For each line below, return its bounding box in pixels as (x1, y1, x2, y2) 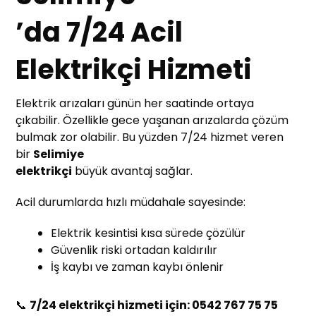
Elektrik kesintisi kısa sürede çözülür (51, 224, 246, 241)
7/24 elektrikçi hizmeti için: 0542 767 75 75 (30, 296, 279, 313)
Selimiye (33, 145, 85, 162)
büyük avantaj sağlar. (72, 162, 193, 179)
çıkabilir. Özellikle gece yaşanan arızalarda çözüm (16, 111, 289, 128)
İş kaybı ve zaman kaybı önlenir (51, 258, 224, 275)
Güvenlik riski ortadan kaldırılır (51, 241, 218, 258)
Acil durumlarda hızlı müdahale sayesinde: (16, 193, 246, 210)
